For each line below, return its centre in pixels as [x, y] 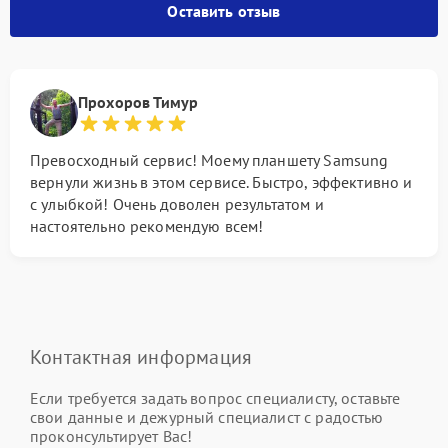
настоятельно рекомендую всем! [147, 226]
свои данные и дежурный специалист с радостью [207, 417]
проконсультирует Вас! [111, 436]
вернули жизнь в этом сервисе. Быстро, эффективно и [221, 182]
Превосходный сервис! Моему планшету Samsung [209, 160]
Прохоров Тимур [138, 102]
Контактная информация [141, 357]
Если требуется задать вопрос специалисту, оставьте [215, 398]
